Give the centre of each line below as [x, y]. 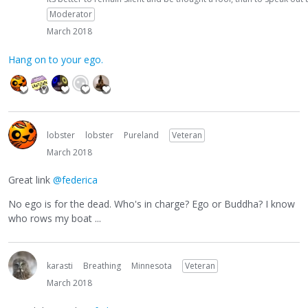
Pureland [141, 135]
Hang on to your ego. [56, 59]
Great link [31, 180]
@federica [75, 180]
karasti [60, 266]
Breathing [102, 266]
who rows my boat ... [55, 219]
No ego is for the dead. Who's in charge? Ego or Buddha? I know [152, 204]
